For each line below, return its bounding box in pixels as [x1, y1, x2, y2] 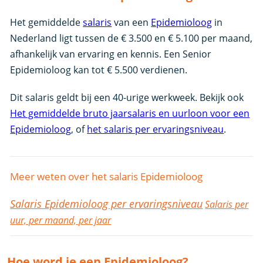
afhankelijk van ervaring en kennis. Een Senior [10, 47, 212, 60]
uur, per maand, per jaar [10, 213, 112, 227]
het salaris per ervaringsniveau [87, 122, 224, 136]
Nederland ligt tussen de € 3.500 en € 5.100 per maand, [10, 31, 253, 45]
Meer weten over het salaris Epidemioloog [10, 169, 203, 183]
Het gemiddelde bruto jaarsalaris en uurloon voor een [10, 106, 250, 120]
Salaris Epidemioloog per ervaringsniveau [10, 196, 203, 211]
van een [112, 15, 151, 29]
